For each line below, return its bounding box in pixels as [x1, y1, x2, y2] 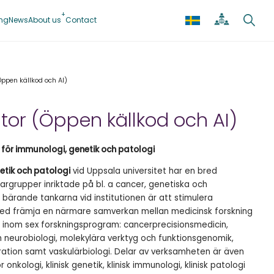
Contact [65, 14, 97, 25]
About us [28, 14, 61, 25]
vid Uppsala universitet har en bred [70, 165, 217, 177]
